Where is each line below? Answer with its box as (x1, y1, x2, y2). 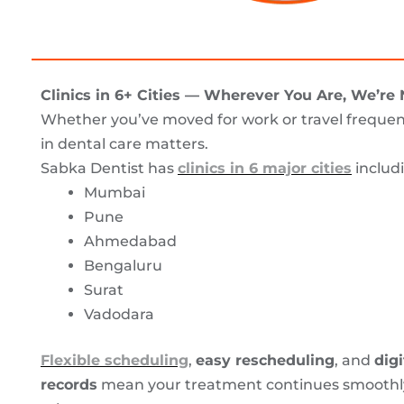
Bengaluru (84, 256, 162, 274)
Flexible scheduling (41, 351, 188, 369)
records (41, 375, 97, 393)
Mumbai (84, 183, 145, 201)
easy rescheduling (196, 351, 335, 369)
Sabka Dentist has (41, 159, 178, 177)
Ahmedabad (84, 232, 177, 250)
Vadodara (84, 305, 154, 323)
